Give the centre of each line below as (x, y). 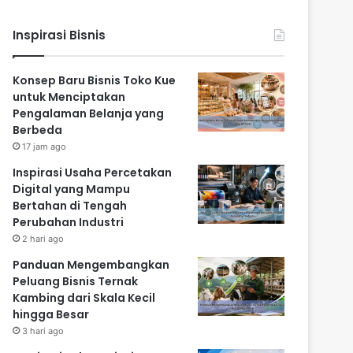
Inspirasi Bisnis (59, 35)
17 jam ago (45, 147)
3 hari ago (43, 331)
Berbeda (38, 130)
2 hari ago (43, 239)
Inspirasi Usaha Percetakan (93, 173)
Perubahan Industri (69, 223)
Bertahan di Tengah (70, 206)
